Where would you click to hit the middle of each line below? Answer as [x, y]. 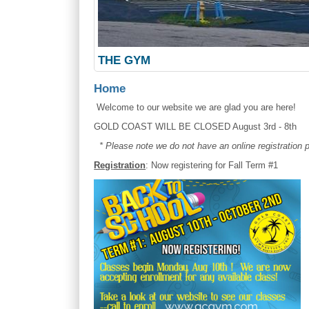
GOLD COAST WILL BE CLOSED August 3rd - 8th [197, 127]
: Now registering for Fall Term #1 [212, 166]
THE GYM [124, 61]
